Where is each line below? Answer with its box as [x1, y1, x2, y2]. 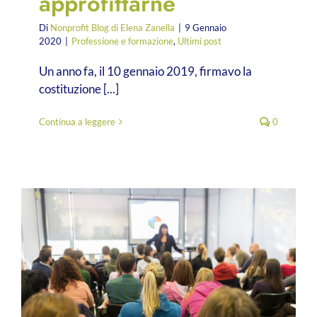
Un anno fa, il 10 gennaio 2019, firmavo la [39, 63, 252, 79]
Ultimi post [178, 35, 221, 47]
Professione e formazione [71, 35, 173, 47]
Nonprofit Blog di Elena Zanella [50, 21, 175, 33]
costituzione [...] [39, 81, 119, 96]
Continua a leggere [39, 115, 115, 127]
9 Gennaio [185, 21, 226, 33]
